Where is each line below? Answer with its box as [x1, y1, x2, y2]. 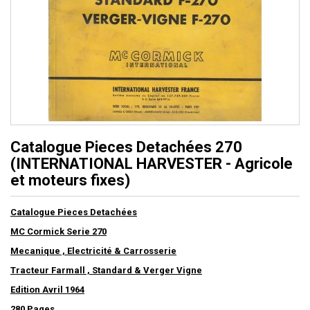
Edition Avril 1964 [10, 284, 84, 295]
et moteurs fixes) [10, 172, 130, 190]
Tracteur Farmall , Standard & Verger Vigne [10, 265, 202, 276]
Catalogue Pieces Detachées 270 [10, 138, 242, 156]
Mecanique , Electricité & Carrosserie [10, 246, 176, 257]
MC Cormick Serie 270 [10, 226, 107, 237]
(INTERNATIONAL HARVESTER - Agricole [10, 155, 293, 173]
